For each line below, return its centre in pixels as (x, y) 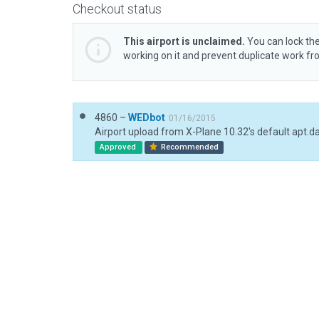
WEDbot (147, 117)
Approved (119, 147)
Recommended (189, 147)
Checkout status (117, 9)
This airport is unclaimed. (184, 41)
